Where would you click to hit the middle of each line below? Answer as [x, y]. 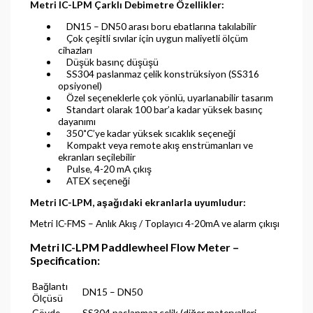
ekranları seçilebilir [96, 157]
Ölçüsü [47, 298]
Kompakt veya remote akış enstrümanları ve [155, 145]
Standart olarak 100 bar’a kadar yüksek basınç [160, 110]
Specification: [65, 261]
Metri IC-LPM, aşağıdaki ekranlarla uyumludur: [138, 202]
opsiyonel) [80, 86]
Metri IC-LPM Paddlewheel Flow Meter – [134, 247]
